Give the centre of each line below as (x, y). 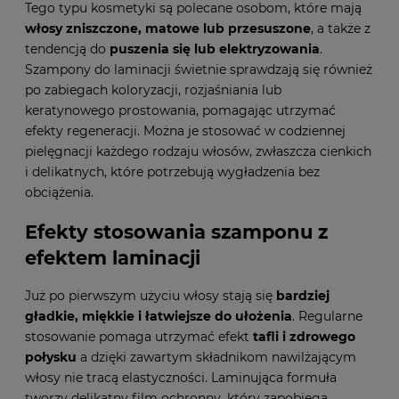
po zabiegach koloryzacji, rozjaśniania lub (153, 90)
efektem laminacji (113, 257)
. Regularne (327, 316)
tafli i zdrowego (304, 336)
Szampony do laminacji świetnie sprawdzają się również (199, 70)
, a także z (341, 29)
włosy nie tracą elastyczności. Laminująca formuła (181, 377)
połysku (51, 357)
